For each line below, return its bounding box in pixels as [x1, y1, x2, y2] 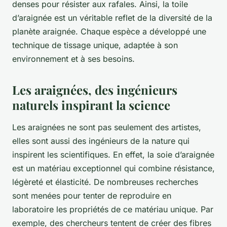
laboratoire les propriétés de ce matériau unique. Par [12, 204, 213, 215]
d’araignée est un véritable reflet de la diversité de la [12, 13, 212, 23]
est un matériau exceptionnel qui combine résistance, [12, 163, 215, 174]
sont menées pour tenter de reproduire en [12, 191, 171, 201]
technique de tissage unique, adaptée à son [12, 40, 178, 51]
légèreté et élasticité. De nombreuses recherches [12, 177, 198, 187]
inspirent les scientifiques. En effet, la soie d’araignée [12, 149, 214, 160]
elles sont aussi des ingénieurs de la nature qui [12, 136, 190, 146]
